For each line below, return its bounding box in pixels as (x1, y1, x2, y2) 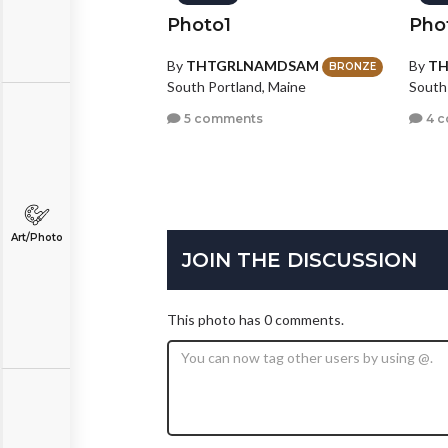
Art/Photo (10, 231, 63, 244)
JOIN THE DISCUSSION (182, 247, 417, 272)
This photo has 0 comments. (167, 310, 344, 328)
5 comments (181, 110, 263, 126)
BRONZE (329, 60, 376, 74)
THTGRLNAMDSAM (186, 56, 319, 74)
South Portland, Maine (167, 78, 306, 96)
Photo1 (167, 13, 231, 36)
